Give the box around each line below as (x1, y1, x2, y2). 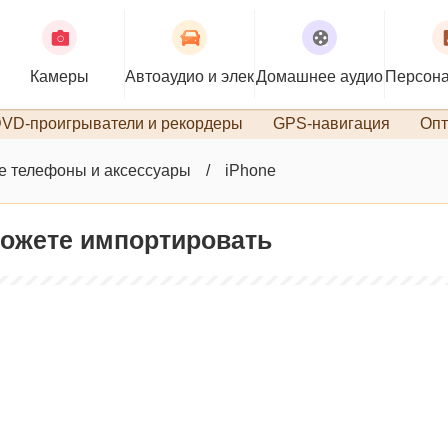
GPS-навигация (273, 115, 390, 132)
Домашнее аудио (256, 68, 383, 85)
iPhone (225, 162, 276, 179)
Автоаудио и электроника (125, 68, 313, 85)
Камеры (30, 68, 89, 85)
